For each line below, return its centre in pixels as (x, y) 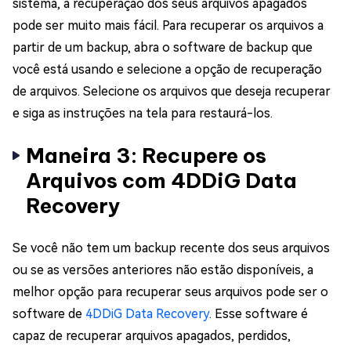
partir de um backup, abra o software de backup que (163, 47)
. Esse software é (259, 313)
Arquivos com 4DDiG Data (161, 180)
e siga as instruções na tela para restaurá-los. (143, 113)
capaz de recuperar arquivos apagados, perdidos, (152, 335)
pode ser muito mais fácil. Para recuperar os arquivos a (168, 25)
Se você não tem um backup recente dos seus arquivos (171, 248)
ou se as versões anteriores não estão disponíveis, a (163, 270)
